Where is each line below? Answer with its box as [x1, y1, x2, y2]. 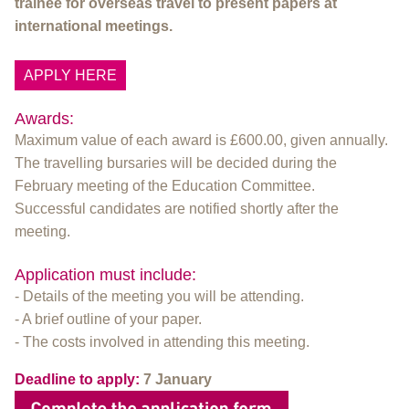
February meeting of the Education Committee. [15, 177, 315, 194]
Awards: [15, 109, 79, 128]
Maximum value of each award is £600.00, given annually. [15, 131, 388, 148]
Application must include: [15, 265, 201, 284]
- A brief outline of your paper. [15, 310, 202, 327]
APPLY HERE [24, 67, 117, 83]
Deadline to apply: [15, 371, 140, 387]
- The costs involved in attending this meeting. [15, 333, 309, 350]
